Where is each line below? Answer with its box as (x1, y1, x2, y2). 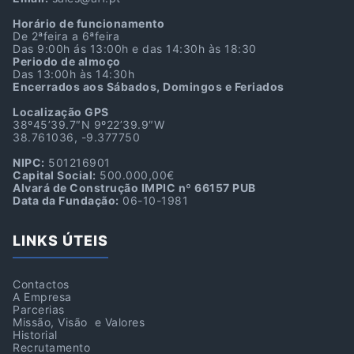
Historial (13, 328, 58, 341)
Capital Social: (13, 168, 96, 182)
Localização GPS (13, 105, 109, 119)
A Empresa (13, 290, 72, 303)
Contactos (13, 277, 70, 291)
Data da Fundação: (13, 194, 119, 207)
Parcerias (13, 303, 65, 316)
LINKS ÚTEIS (13, 232, 108, 249)
